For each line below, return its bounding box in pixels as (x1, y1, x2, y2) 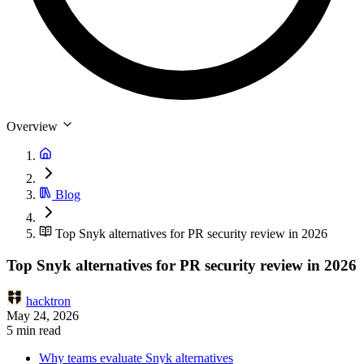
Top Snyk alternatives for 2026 (39, 330, 197, 344)
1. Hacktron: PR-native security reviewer (39, 344, 249, 359)
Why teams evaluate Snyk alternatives (39, 315, 233, 330)
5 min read (6, 288, 61, 302)
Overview (6, 84, 61, 97)
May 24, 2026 (6, 273, 79, 288)
